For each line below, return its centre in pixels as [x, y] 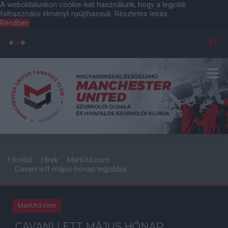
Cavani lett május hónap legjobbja [71, 169]
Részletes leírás [141, 14]
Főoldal [20, 160]
